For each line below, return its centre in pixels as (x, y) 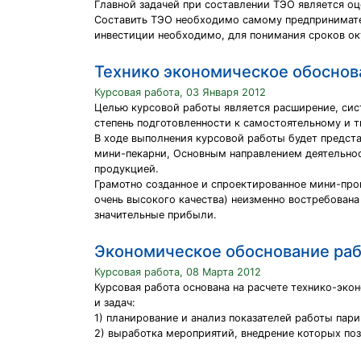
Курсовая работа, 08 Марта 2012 (178, 272)
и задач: (115, 303)
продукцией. (127, 169)
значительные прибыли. (156, 215)
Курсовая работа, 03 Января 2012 (180, 92)
